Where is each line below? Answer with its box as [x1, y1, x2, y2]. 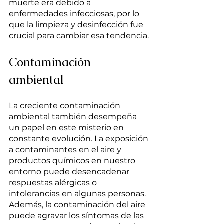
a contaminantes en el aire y [9, 145, 123, 155]
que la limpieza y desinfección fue [9, 20, 145, 30]
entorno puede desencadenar [9, 167, 131, 177]
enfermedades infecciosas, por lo [9, 9, 141, 19]
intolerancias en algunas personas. [9, 189, 148, 199]
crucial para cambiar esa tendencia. [9, 31, 149, 41]
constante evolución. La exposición [9, 134, 150, 144]
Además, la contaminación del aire [9, 200, 147, 210]
